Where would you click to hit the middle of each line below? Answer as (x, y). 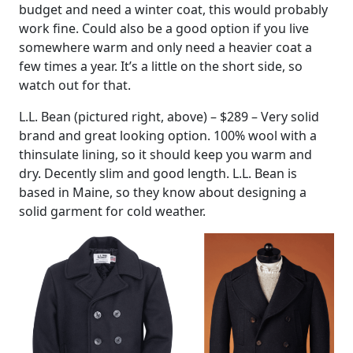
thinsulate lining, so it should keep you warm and (165, 154)
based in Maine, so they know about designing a (163, 192)
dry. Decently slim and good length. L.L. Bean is (158, 173)
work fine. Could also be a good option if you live (164, 28)
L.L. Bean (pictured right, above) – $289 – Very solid (169, 116)
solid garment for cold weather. (112, 211)
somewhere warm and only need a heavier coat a (165, 47)
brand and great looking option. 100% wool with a (168, 135)
